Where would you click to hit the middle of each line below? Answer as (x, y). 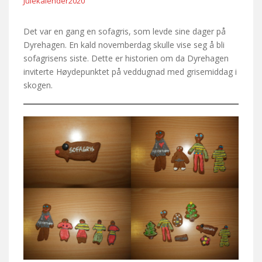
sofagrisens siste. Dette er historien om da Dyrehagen (126, 58)
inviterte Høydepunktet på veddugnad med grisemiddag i (130, 72)
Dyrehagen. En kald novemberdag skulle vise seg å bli (124, 45)
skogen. (38, 85)
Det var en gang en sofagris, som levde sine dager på (125, 32)
